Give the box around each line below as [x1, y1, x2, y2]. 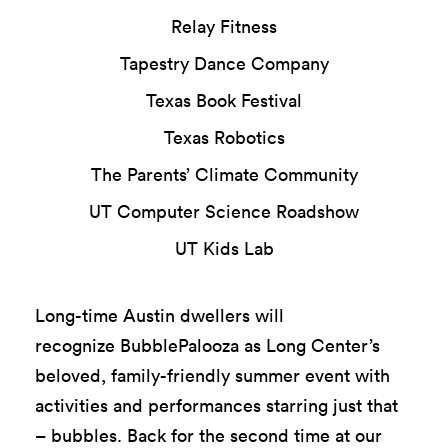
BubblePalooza [120, 333, 239, 357]
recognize [35, 333, 120, 357]
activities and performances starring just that [35, 393, 398, 417]
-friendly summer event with [160, 363, 390, 387]
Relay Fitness [171, 14, 277, 38]
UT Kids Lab [174, 236, 274, 260]
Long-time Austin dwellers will [35, 303, 284, 327]
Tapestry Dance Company [119, 51, 329, 75]
